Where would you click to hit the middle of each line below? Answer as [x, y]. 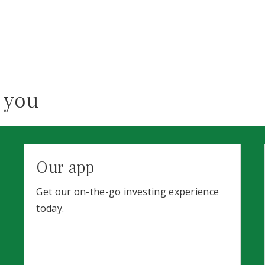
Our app [65, 167]
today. [50, 208]
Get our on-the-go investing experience [128, 191]
